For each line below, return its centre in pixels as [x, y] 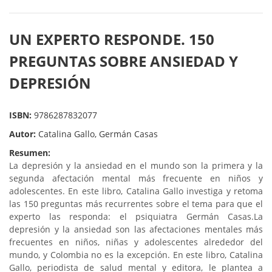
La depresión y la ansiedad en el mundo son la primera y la [136, 165]
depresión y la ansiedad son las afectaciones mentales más [136, 229]
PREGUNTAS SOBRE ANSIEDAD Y [124, 61]
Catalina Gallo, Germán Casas [98, 134]
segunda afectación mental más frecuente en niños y [136, 178]
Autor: [24, 134]
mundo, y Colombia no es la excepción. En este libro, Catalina [136, 255]
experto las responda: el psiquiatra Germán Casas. [131, 216]
